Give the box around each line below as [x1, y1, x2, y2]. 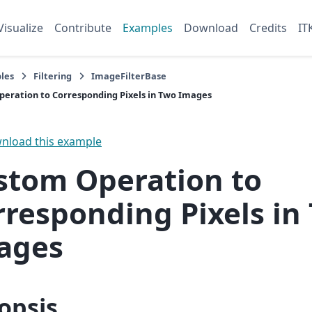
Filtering [33, 70, 72, 82]
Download [184, 20, 238, 36]
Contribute [54, 20, 111, 36]
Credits [249, 20, 287, 36]
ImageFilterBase [91, 70, 166, 82]
